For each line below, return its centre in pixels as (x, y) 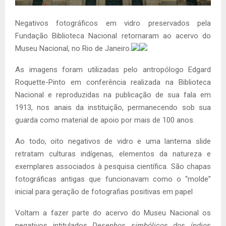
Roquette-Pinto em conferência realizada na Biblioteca (113, 82)
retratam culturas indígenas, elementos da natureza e (113, 154)
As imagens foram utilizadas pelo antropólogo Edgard (113, 69)
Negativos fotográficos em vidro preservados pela (113, 23)
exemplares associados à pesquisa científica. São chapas (113, 166)
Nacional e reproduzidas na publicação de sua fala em (113, 95)
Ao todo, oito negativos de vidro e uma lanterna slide (113, 141)
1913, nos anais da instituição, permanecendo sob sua (113, 107)
